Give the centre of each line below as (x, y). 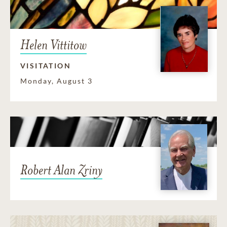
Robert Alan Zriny (61, 170)
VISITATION (46, 66)
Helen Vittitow (53, 45)
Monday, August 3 (56, 81)
